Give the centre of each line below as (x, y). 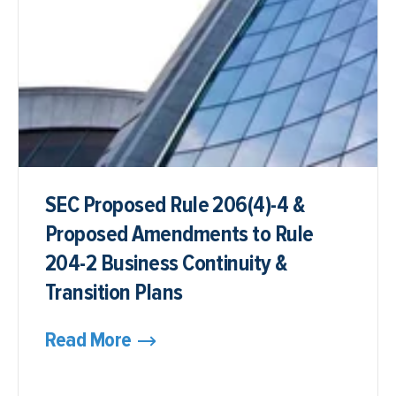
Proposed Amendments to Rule (179, 234)
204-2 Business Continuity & (166, 263)
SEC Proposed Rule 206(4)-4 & (175, 205)
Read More (88, 340)
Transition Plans (114, 293)
